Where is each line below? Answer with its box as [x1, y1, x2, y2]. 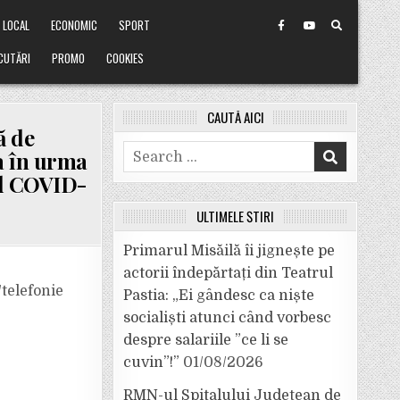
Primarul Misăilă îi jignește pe [123, 243, 335, 259]
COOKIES [106, 49, 145, 67]
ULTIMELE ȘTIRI [196, 206, 274, 226]
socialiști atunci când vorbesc [123, 310, 331, 326]
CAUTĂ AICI [206, 107, 264, 127]
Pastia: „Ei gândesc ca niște [123, 287, 314, 304]
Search [122, 143, 172, 159]
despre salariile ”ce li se [123, 332, 288, 348]
